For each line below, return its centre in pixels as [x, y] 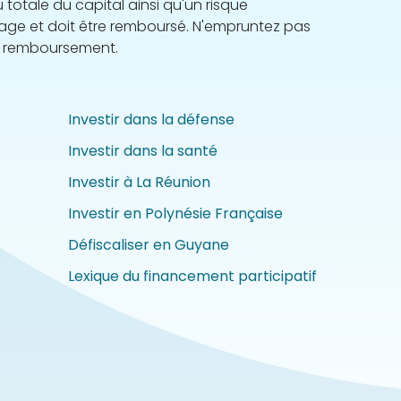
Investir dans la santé [143, 151]
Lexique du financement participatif [192, 276]
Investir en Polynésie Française [175, 213]
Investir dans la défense [151, 119]
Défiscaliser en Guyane [149, 245]
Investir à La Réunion [139, 182]
